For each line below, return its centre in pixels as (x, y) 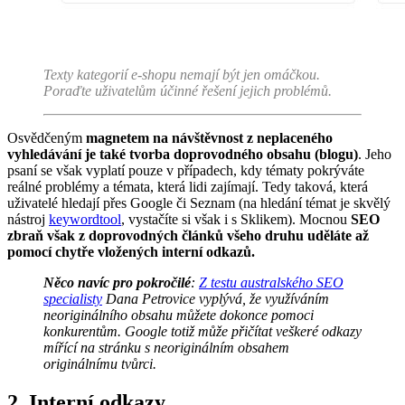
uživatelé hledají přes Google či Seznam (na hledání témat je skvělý (199, 202)
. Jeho (375, 154)
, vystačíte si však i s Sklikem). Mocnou (236, 219)
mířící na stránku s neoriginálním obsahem (166, 347)
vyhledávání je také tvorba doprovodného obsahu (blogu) (183, 154)
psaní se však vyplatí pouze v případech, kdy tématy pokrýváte (186, 170)
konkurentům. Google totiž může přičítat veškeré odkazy (202, 331)
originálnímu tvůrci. (100, 363)
